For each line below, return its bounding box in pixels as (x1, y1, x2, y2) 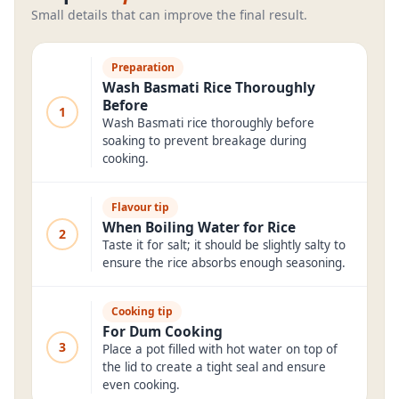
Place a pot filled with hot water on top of (102, 341, 338, 357)
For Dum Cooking (102, 322, 223, 341)
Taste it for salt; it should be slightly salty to (102, 237, 346, 253)
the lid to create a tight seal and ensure (102, 359, 326, 375)
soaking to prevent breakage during (102, 133, 306, 149)
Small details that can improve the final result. (31, 6, 307, 23)
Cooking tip (111, 304, 173, 319)
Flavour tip (111, 199, 169, 215)
